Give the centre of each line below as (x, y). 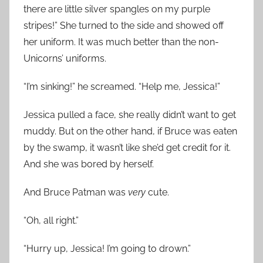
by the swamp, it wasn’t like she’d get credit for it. (127, 148)
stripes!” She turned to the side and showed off (124, 26)
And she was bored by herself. (89, 164)
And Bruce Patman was (76, 192)
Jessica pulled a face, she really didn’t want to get (130, 115)
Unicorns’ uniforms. (65, 58)
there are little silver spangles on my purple (117, 9)
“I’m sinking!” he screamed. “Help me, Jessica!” (122, 87)
